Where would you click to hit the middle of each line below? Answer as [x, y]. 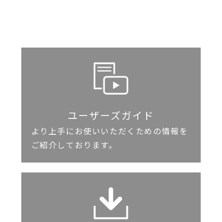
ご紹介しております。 [74, 145]
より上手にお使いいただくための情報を [110, 132]
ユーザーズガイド [111, 116]
